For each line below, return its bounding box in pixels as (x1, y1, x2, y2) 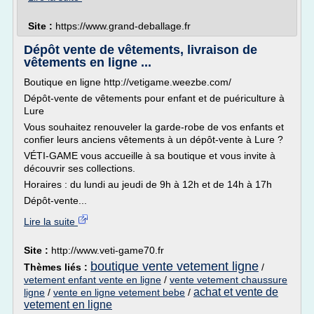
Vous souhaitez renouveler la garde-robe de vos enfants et (24, 121, 284, 132)
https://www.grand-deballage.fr (55, 20, 191, 32)
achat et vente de (193, 286, 278, 298)
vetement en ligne (24, 299, 112, 310)
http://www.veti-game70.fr (51, 245, 164, 256)
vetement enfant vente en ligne (24, 274, 161, 285)
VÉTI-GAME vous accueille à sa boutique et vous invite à (24, 150, 275, 161)
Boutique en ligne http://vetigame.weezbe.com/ (24, 76, 231, 88)
